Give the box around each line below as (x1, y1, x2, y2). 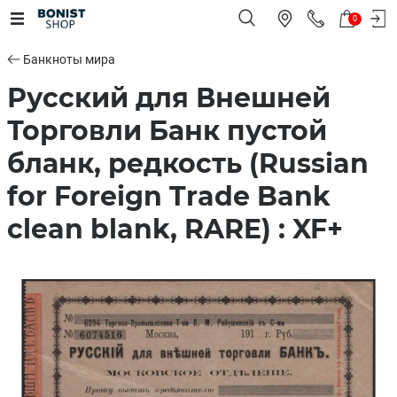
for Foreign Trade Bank (7, 180, 331, 213)
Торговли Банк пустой (7, 114, 327, 147)
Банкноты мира (23, 52, 116, 66)
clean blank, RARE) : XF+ (7, 213, 343, 245)
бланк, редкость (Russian (7, 147, 369, 180)
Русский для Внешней (7, 82, 331, 114)
